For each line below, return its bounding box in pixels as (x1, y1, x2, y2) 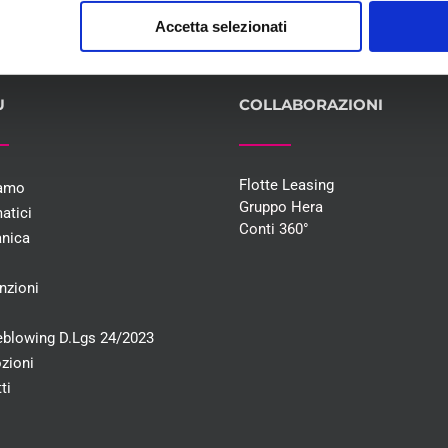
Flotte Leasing (239, 176, 334, 195)
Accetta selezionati (154, 17, 287, 35)
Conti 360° (239, 220, 309, 239)
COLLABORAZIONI (239, 95, 383, 115)
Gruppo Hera (239, 198, 323, 217)
